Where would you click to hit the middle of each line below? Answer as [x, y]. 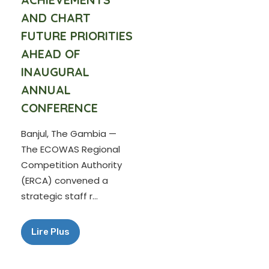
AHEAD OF [51, 54]
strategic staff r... [59, 196]
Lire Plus [50, 232]
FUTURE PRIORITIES [77, 36]
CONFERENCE [59, 108]
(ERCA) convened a [65, 180]
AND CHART [56, 18]
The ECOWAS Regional [71, 149]
